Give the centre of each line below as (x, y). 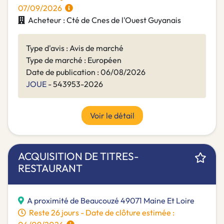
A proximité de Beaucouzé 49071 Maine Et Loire (111, 201)
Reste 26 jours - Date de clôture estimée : (100, 213)
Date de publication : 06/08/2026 (86, 72)
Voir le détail (112, 116)
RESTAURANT (50, 168)
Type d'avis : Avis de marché (75, 48)
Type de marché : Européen (74, 60)
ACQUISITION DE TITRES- (78, 156)
